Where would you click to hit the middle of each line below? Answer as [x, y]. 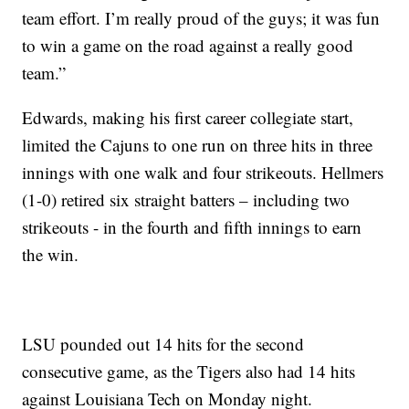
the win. [51, 255]
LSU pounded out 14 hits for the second [163, 344]
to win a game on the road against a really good [188, 46]
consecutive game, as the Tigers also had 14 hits [189, 372]
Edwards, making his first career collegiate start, [188, 118]
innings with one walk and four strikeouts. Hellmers [203, 173]
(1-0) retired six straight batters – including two [186, 200]
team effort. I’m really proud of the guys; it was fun [201, 18]
